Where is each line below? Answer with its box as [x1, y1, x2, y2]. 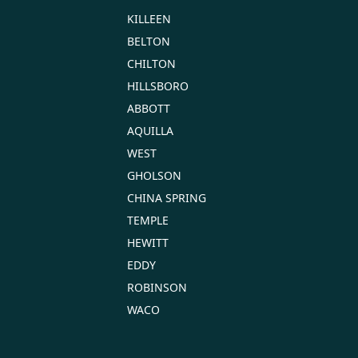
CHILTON [127, 55, 176, 71]
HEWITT [127, 234, 169, 250]
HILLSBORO [127, 78, 189, 93]
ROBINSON [127, 279, 187, 295]
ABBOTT [127, 100, 170, 116]
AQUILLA [127, 122, 173, 138]
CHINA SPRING [127, 189, 206, 205]
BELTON [127, 33, 170, 49]
